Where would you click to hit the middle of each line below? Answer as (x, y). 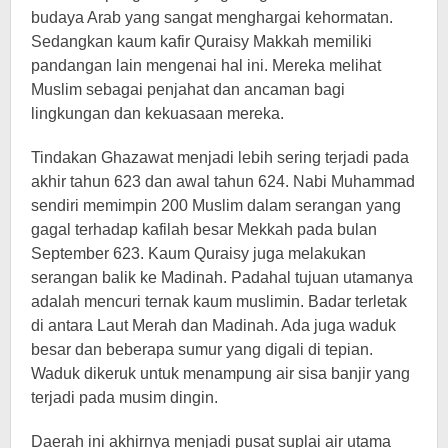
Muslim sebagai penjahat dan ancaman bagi (188, 89)
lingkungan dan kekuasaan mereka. (157, 113)
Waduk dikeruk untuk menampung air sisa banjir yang (220, 373)
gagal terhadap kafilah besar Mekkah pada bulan (204, 229)
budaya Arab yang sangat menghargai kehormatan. (212, 17)
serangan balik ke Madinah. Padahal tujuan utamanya (222, 277)
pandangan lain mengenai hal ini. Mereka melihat (206, 65)
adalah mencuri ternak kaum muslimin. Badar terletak (219, 301)
